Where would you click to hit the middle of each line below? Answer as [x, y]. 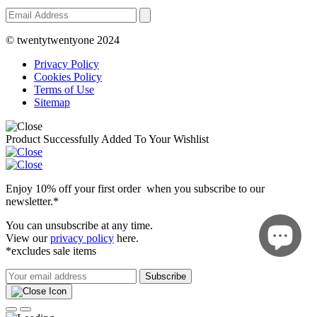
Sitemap [52, 103]
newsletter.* [32, 202]
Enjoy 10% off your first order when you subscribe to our [135, 189]
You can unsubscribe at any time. [79, 226]
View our [28, 238]
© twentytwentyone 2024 [63, 40]
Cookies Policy [68, 77]
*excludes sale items [51, 251]
